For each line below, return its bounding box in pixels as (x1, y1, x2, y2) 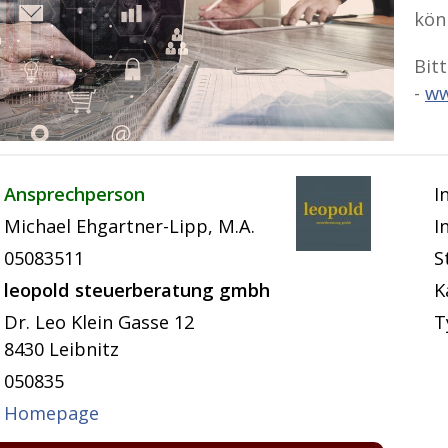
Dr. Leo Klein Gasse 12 (4, 310, 194, 335)
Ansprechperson (4, 182, 145, 207)
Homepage (4, 401, 99, 426)
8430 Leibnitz (4, 337, 119, 362)
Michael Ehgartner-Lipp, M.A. (4, 214, 255, 239)
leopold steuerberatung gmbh (4, 278, 270, 303)
